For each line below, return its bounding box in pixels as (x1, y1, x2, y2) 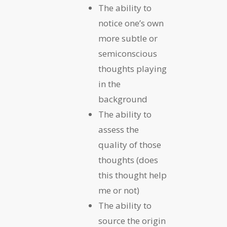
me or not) (98, 184, 139, 197)
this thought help (98, 169, 167, 181)
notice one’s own (98, 17, 164, 29)
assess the (98, 124, 139, 136)
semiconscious (98, 48, 157, 60)
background (98, 93, 147, 105)
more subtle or (98, 32, 158, 45)
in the (98, 78, 121, 90)
